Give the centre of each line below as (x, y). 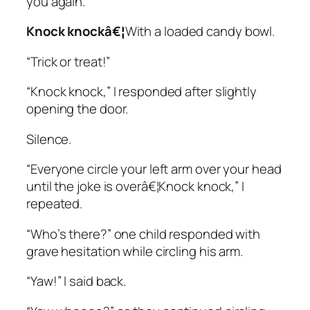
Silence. (51, 139)
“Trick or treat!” (70, 61)
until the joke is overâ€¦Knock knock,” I (135, 186)
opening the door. (79, 109)
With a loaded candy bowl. (201, 31)
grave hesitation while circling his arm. (136, 251)
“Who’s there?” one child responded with (144, 234)
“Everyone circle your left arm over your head (154, 169)
